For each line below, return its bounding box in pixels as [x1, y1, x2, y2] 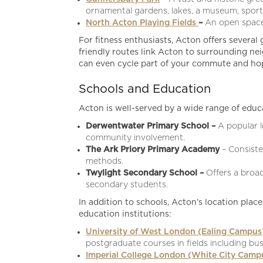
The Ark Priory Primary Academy [86, 145, 222, 154]
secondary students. [86, 180, 168, 189]
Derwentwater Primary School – [86, 122, 218, 130]
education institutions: [79, 210, 172, 218]
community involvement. [86, 133, 186, 142]
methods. [86, 157, 124, 166]
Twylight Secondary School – [86, 168, 207, 177]
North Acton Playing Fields [86, 18, 199, 27]
